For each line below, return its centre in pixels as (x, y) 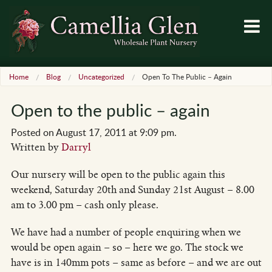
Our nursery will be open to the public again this (118, 174)
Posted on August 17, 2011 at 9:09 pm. (93, 132)
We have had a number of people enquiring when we (126, 232)
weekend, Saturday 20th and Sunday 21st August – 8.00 (132, 189)
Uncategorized (101, 76)
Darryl (76, 147)
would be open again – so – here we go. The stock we (127, 247)
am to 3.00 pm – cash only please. (84, 205)
